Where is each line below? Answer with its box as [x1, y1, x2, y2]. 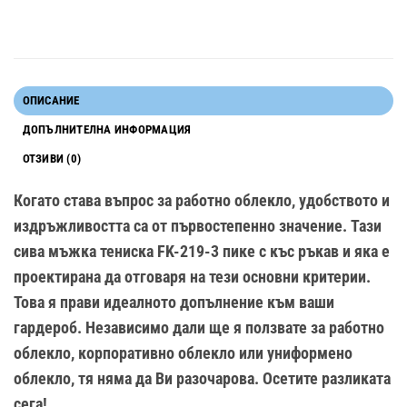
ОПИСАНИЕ [22, 93, 80, 107]
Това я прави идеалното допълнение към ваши [14, 293, 334, 312]
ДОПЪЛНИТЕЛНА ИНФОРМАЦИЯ [22, 122, 192, 136]
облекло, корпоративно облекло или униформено [14, 343, 352, 362]
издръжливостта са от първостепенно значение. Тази [14, 216, 382, 235]
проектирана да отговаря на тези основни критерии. [14, 267, 371, 286]
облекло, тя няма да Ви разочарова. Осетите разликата [14, 369, 391, 388]
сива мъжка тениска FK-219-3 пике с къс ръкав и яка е [14, 242, 390, 261]
